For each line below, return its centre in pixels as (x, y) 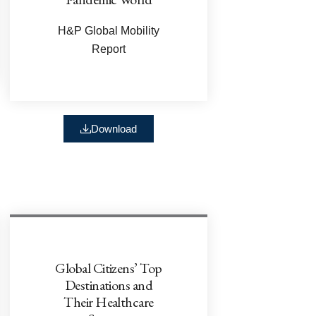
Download (114, 128)
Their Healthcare (109, 302)
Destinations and (109, 285)
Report (109, 49)
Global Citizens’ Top (109, 268)
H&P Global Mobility (109, 30)
